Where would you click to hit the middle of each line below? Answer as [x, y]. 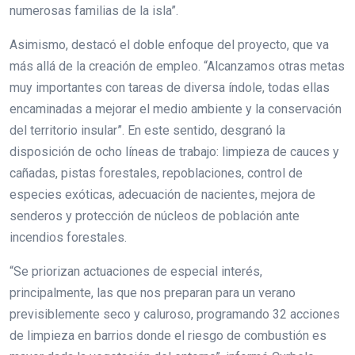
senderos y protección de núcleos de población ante [155, 216]
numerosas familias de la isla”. [95, 10]
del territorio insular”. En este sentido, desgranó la [147, 130]
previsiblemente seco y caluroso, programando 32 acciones [175, 314]
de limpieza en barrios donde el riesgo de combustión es [168, 335]
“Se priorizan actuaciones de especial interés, [136, 271]
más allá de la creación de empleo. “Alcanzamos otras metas [177, 66]
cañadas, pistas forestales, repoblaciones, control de [156, 173]
